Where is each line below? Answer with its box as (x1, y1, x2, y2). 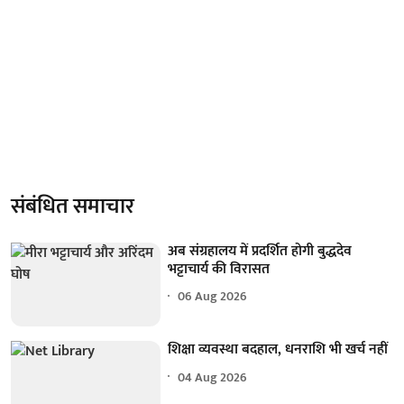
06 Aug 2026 (178, 286, 248, 307)
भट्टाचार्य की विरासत (168, 256, 271, 281)
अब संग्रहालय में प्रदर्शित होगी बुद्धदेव (168, 238, 353, 263)
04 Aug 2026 (178, 366, 248, 388)
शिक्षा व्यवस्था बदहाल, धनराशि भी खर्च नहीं (168, 337, 389, 363)
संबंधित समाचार (11, 188, 134, 225)
